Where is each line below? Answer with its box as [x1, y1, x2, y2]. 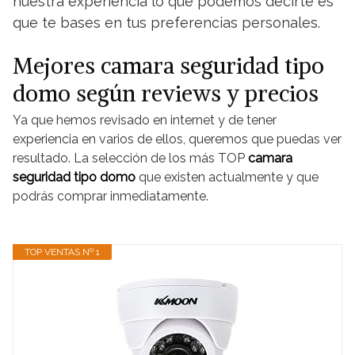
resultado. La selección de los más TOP [13, 151, 248, 166]
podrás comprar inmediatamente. [13, 189, 208, 204]
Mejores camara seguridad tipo [13, 52, 324, 80]
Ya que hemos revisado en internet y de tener [13, 113, 277, 128]
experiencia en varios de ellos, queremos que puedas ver [13, 132, 342, 147]
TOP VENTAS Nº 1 [25, 246, 100, 258]
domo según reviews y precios [13, 79, 319, 108]
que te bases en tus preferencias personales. [13, 14, 320, 31]
